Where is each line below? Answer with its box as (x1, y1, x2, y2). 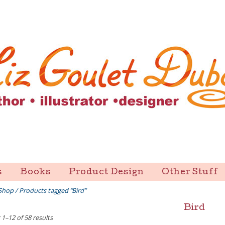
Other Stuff (162, 168, 218, 177)
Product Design (69, 168, 144, 177)
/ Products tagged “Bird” (14, 185, 86, 195)
